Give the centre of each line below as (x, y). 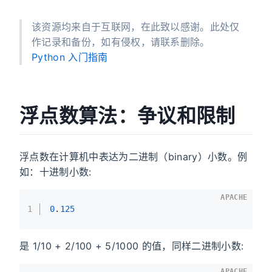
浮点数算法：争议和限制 (127, 116)
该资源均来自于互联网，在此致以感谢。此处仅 (136, 27)
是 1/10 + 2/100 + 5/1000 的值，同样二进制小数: (132, 246)
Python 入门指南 (70, 57)
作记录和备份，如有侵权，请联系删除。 (121, 42)
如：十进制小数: (56, 172)
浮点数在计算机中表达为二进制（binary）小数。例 (134, 156)
